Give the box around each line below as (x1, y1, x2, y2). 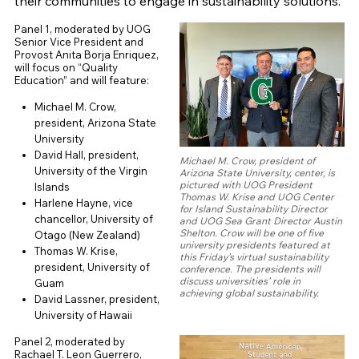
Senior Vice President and (14, 35, 143, 49)
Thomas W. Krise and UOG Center (179, 191, 335, 204)
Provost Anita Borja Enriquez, (14, 48, 159, 62)
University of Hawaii (34, 309, 132, 322)
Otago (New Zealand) (34, 228, 140, 242)
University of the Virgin (34, 164, 147, 178)
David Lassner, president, (34, 292, 159, 306)
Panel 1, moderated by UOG (14, 22, 151, 36)
